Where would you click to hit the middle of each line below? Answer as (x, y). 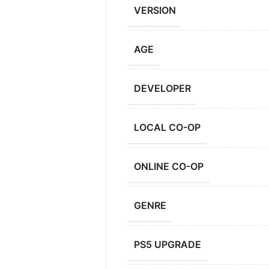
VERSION (155, 11)
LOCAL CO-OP (167, 128)
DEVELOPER (162, 89)
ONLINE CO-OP (168, 167)
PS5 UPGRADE (167, 245)
